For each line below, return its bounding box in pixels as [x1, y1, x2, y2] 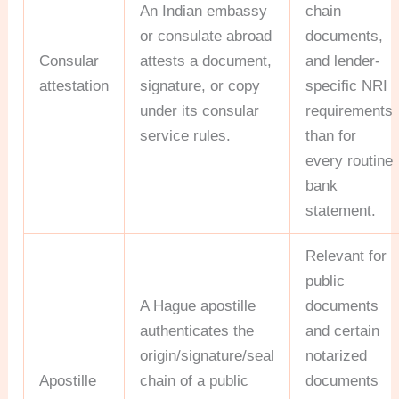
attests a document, [140, 52, 273, 69]
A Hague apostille [140, 297, 256, 314]
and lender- [305, 52, 381, 69]
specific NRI [305, 77, 388, 94]
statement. [305, 201, 377, 219]
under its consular [140, 102, 260, 119]
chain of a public [140, 371, 249, 389]
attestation [39, 77, 110, 94]
